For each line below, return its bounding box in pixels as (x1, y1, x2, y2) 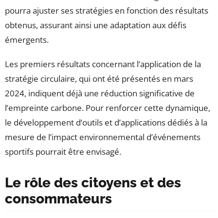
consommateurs (5, 190, 112, 207)
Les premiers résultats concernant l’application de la (5, 58, 201, 70)
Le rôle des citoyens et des (5, 174, 181, 191)
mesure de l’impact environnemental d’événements (5, 131, 200, 143)
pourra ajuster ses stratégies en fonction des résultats (5, 4, 208, 16)
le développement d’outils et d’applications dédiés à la (5, 116, 207, 128)
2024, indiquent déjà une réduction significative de (5, 87, 195, 99)
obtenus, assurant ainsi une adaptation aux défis (5, 19, 186, 31)
